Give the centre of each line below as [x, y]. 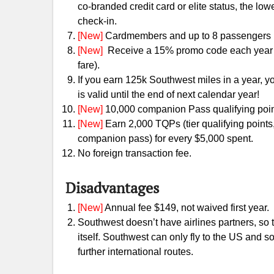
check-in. [97, 21]
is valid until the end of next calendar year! [168, 94]
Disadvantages [112, 188]
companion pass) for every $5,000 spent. [165, 139]
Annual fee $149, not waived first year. [186, 208]
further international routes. [135, 252]
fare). [89, 65]
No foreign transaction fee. [135, 153]
